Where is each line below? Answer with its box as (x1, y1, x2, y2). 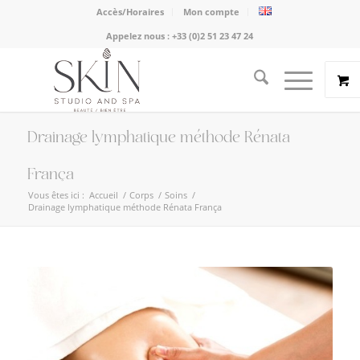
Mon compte (182, 6, 239, 18)
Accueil (88, 189, 118, 201)
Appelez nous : (106, 30, 173, 42)
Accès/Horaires (96, 6, 164, 18)
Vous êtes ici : (27, 189, 84, 201)
